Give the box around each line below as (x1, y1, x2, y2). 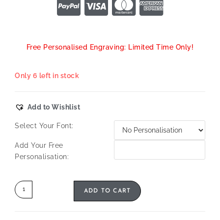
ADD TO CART (84, 188, 131, 194)
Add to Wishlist (27, 103, 80, 111)
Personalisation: (15, 152, 69, 161)
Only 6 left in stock (15, 71, 79, 80)
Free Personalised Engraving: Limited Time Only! (26, 43, 194, 51)
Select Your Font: (15, 121, 74, 130)
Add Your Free (15, 141, 63, 149)
